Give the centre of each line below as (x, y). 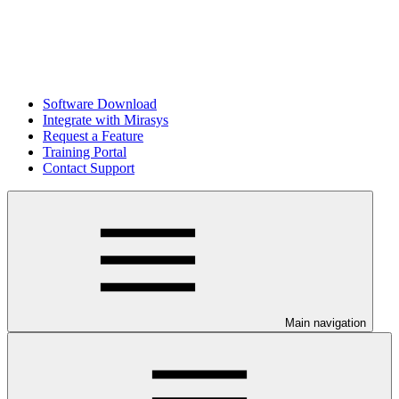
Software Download (100, 104)
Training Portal (85, 152)
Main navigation (326, 323)
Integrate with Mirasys (106, 120)
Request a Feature (93, 136)
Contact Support (89, 168)
